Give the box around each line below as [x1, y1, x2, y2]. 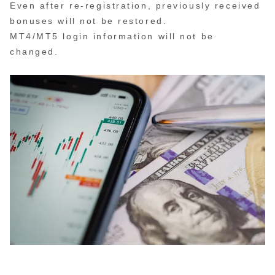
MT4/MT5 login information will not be [10, 31, 214, 41]
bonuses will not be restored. [10, 15, 168, 26]
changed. [10, 46, 59, 56]
